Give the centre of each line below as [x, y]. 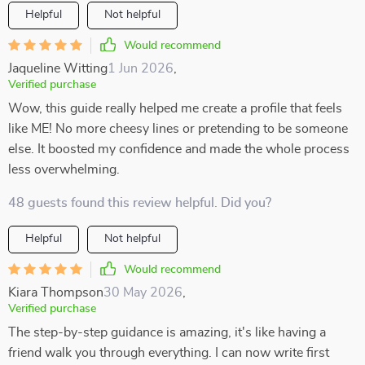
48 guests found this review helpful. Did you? [140, 203]
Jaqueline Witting [58, 68]
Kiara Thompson [56, 292]
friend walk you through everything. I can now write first [169, 353]
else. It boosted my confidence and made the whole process [179, 149]
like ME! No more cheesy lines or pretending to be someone [178, 129]
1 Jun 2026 [141, 68]
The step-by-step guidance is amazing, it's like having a [167, 332]
